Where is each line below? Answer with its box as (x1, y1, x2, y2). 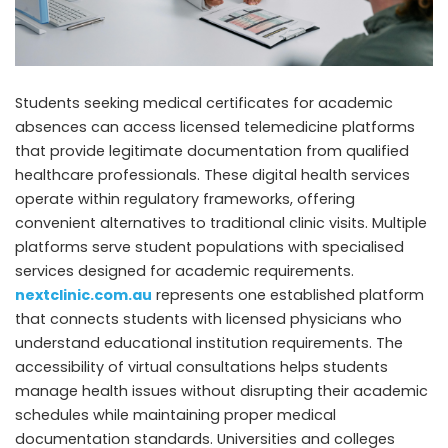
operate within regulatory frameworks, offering (15, 188, 355, 209)
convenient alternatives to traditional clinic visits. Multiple (15, 212, 427, 233)
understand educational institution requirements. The (15, 332, 403, 353)
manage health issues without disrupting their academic (15, 380, 428, 401)
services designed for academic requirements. (15, 260, 354, 281)
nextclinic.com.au (15, 284, 152, 305)
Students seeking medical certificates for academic (15, 92, 393, 113)
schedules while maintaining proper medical (15, 404, 336, 425)
